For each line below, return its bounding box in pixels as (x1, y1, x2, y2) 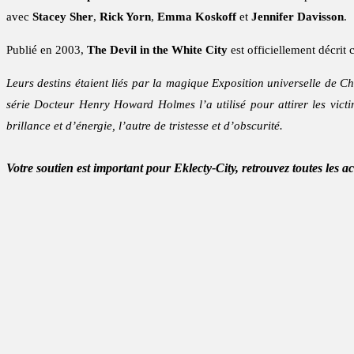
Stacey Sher (32, 10, 93, 24)
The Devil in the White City (87, 43, 228, 57)
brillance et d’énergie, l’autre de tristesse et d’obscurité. (6, 119, 283, 133)
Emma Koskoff (157, 10, 236, 24)
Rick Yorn (100, 10, 151, 24)
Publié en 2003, (6, 43, 87, 57)
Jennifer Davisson (251, 10, 344, 24)
